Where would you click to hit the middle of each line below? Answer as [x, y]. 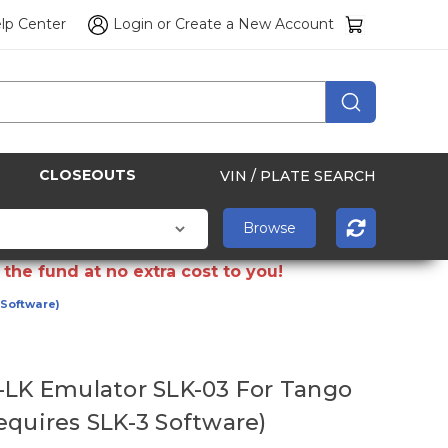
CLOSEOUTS [87, 175]
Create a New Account [255, 24]
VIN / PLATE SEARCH [298, 175]
